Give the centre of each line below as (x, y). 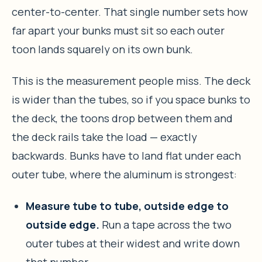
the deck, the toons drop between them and (122, 118)
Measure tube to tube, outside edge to (127, 206)
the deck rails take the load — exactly (104, 137)
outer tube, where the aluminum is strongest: (124, 174)
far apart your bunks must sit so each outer (118, 30)
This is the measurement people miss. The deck (131, 80)
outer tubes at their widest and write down (133, 243)
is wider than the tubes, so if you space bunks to (131, 99)
